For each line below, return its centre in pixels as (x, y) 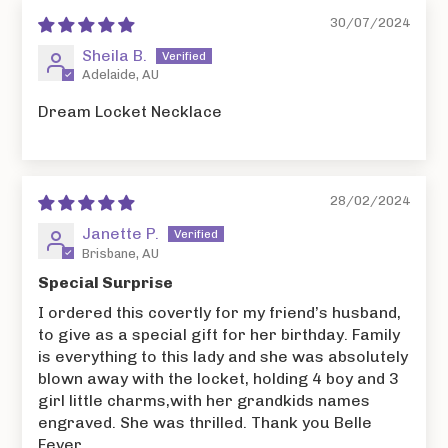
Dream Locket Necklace (130, 112)
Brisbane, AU (121, 254)
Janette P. (121, 234)
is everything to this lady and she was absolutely (223, 357)
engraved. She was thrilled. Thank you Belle (205, 423)
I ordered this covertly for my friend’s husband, (220, 313)
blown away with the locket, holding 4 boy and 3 (219, 379)
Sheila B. (115, 55)
